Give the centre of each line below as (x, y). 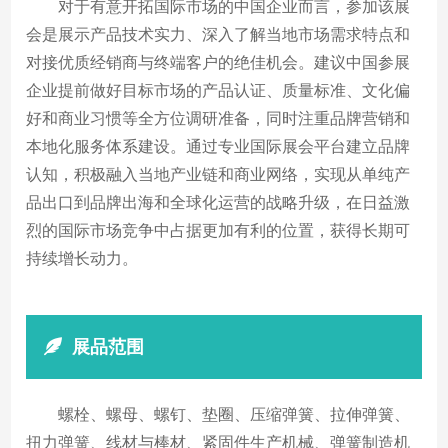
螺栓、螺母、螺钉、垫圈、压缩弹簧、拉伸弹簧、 (234, 414)
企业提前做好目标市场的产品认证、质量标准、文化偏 (218, 90)
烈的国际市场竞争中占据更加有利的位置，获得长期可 (218, 230)
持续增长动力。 (82, 258)
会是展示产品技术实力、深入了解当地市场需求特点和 (218, 34)
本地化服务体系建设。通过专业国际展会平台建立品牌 (218, 146)
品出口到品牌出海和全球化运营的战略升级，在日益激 (218, 202)
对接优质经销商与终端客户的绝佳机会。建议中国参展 (218, 62)
